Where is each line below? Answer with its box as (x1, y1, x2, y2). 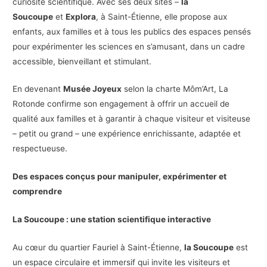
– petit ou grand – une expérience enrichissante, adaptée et (13, 129, 241, 139)
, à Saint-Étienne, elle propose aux (96, 11, 228, 21)
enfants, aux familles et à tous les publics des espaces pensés (13, 26, 252, 36)
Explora (66, 11, 97, 21)
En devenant (13, 84, 64, 94)
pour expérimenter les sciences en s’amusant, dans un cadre (13, 41, 246, 51)
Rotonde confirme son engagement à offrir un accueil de (13, 99, 230, 109)
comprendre (13, 187, 63, 197)
